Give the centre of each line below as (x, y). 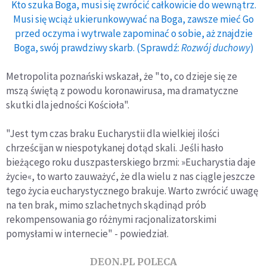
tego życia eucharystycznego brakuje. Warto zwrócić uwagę (132, 191)
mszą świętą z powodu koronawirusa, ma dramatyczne (122, 91)
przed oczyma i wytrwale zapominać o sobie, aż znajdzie (133, 34)
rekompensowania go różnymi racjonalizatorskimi (111, 220)
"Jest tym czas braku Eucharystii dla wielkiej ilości (113, 134)
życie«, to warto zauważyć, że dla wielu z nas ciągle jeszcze (131, 177)
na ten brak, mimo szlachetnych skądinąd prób (106, 205)
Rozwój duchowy (215, 48)
